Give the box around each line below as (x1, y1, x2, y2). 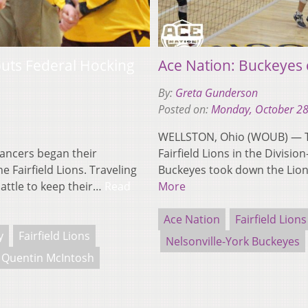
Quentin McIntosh (1, 250, 94, 265)
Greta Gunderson (175, 85, 258, 100)
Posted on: (158, 101, 211, 117)
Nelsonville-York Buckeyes (166, 233, 300, 249)
